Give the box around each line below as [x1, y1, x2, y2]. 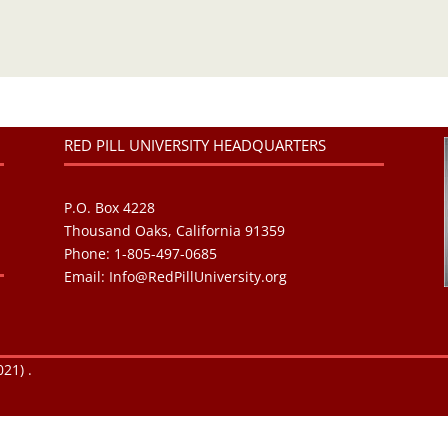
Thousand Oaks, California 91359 [63, 220, 285, 240]
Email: [63, 266, 109, 286]
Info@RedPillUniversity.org [108, 266, 287, 286]
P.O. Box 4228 [63, 197, 155, 217]
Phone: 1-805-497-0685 [63, 243, 217, 263]
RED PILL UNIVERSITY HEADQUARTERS [63, 135, 326, 155]
